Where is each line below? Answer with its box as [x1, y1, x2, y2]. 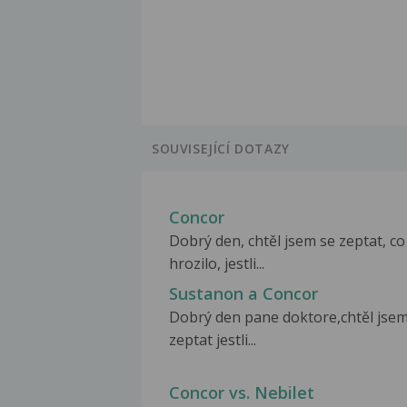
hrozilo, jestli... [169, 253, 264, 274]
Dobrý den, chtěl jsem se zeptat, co [169, 231, 405, 252]
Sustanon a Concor [169, 283, 318, 305]
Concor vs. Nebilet [169, 381, 314, 403]
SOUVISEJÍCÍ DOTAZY [152, 140, 290, 158]
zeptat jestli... [169, 330, 256, 351]
